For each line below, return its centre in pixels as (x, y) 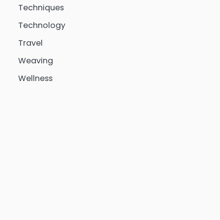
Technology (41, 25)
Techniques (41, 8)
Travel (30, 43)
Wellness (35, 78)
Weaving (35, 61)
